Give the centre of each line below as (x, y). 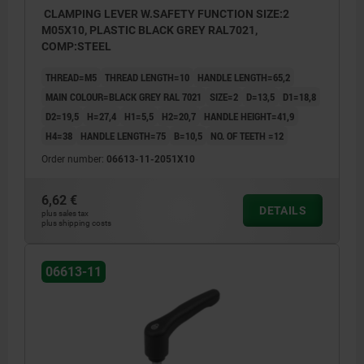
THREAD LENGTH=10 (147, 78)
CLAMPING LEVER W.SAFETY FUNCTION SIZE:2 (165, 14)
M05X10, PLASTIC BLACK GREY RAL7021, (149, 30)
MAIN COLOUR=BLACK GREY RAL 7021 (123, 97)
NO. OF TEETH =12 (247, 136)
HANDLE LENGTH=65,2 (244, 78)
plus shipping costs (76, 223)
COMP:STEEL (76, 47)
